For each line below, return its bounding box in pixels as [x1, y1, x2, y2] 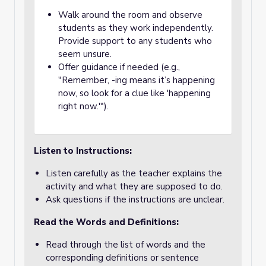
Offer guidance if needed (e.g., [58, 61, 180, 73]
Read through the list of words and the [46, 239, 205, 251]
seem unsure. [58, 48, 112, 60]
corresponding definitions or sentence [46, 252, 199, 264]
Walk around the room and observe [58, 9, 202, 21]
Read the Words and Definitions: [34, 216, 179, 228]
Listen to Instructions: [34, 145, 132, 157]
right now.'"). [58, 100, 109, 112]
